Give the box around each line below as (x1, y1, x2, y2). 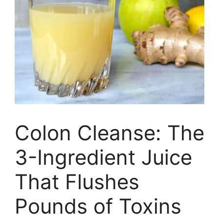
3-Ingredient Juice (15, 144, 192, 170)
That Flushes (15, 169, 139, 194)
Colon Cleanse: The (15, 120, 204, 145)
